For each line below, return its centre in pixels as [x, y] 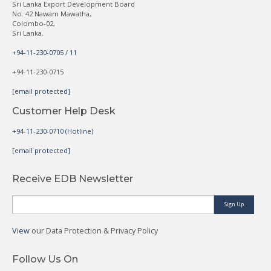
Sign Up [234, 204]
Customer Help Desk [64, 110]
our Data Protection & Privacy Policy [95, 230]
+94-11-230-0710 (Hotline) [53, 131]
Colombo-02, [34, 23]
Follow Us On [45, 259]
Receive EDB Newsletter [73, 178]
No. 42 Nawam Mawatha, [52, 13]
